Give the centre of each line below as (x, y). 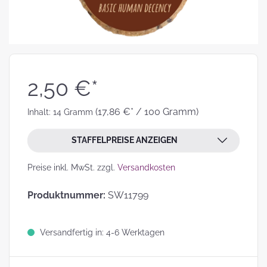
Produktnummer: (68, 195)
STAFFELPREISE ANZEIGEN (125, 140)
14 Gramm (74, 112)
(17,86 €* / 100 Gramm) (147, 112)
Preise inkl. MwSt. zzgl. (72, 167)
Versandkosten (146, 167)
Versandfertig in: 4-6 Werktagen (101, 232)
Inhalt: (40, 112)
